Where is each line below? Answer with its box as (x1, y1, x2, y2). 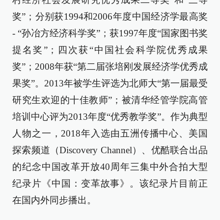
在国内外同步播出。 (12, 195, 96, 205)
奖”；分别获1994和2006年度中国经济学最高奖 (12, 11, 208, 22)
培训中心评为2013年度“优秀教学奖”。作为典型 (12, 111, 208, 122)
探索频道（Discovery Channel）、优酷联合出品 (12, 145, 208, 155)
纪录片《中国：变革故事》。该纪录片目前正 (12, 178, 208, 189)
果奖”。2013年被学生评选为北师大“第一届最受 (12, 78, 208, 88)
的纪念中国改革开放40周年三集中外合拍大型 (12, 162, 208, 172)
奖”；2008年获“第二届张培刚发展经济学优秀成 (12, 61, 208, 72)
